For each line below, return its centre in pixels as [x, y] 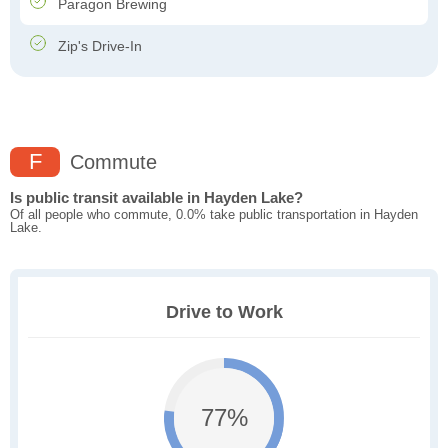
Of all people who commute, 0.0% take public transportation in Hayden [214, 215]
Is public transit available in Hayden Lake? [156, 198]
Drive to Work [224, 312]
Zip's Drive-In [98, 46]
